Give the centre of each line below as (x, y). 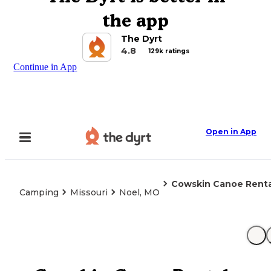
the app (135, 20)
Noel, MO (139, 192)
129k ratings (169, 51)
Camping (39, 192)
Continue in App (45, 67)
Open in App (231, 132)
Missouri (89, 192)
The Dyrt (141, 39)
